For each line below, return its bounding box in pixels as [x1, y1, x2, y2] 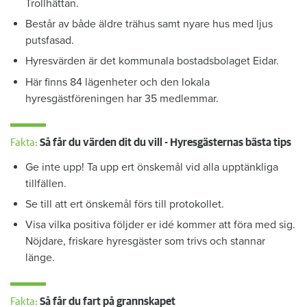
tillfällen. [25, 176, 67, 191]
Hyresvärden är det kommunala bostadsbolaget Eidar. [25, 54, 280, 69]
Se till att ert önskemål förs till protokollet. [25, 197, 225, 212]
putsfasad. [25, 33, 75, 47]
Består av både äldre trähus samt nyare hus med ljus [25, 16, 273, 31]
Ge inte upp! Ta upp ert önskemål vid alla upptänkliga [25, 160, 279, 174]
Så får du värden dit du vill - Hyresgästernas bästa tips [40, 136, 291, 148]
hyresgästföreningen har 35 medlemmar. [25, 91, 219, 106]
